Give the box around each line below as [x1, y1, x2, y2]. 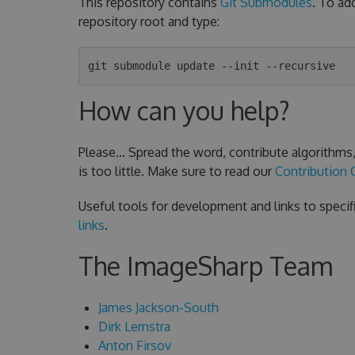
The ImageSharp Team [78, 249, 333, 282]
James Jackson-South [97, 299, 219, 315]
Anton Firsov [97, 337, 171, 353]
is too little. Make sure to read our [78, 162, 275, 179]
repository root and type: [78, 13, 219, 29]
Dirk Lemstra [97, 318, 170, 334]
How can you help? [78, 94, 290, 127]
